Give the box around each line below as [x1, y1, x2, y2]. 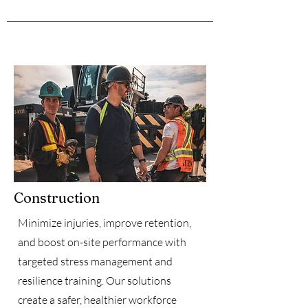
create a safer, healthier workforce [18, 293, 177, 307]
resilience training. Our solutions [18, 274, 171, 287]
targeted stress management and [18, 254, 173, 268]
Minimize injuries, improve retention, [18, 216, 191, 230]
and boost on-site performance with [18, 235, 186, 249]
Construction [14, 189, 100, 206]
